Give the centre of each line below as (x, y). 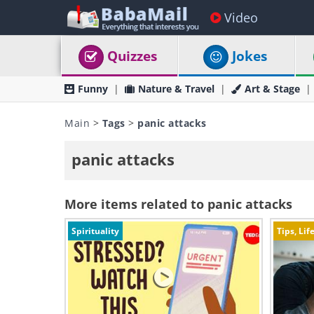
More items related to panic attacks (178, 204)
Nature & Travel (176, 89)
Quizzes (132, 56)
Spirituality (95, 231)
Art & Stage (272, 89)
